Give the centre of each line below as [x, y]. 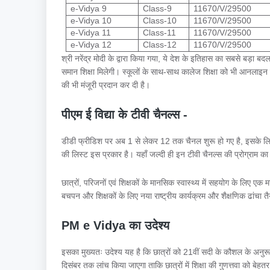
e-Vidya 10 [91, 21]
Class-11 [159, 33]
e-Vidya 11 [90, 33]
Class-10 [159, 21]
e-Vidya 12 [91, 45]
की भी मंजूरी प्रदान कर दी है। [107, 85]
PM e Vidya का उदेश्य [117, 226]
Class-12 [159, 45]
